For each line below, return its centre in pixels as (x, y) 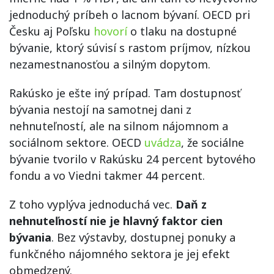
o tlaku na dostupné (182, 31)
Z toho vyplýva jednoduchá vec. (92, 205)
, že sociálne (213, 143)
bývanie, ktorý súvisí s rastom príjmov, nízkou (130, 48)
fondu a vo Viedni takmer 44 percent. (107, 176)
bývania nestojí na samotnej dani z (100, 110)
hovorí (110, 31)
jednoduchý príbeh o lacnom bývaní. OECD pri (130, 15)
